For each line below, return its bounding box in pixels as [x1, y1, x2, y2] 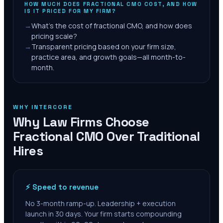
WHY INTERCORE [13, 103, 73, 111]
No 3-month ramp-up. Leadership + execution [25, 199, 176, 208]
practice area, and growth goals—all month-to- [31, 52, 186, 62]
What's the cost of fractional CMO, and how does [31, 21, 192, 30]
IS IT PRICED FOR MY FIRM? [24, 7, 116, 14]
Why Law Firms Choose [13, 113, 149, 130]
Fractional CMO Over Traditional [13, 128, 200, 145]
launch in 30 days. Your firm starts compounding [25, 209, 182, 219]
